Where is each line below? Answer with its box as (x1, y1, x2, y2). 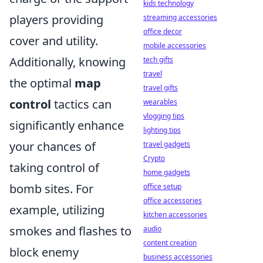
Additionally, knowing (9, 54, 126, 70)
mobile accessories (143, 41, 206, 50)
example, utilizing (9, 202, 104, 218)
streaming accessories (143, 12, 217, 22)
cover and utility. (9, 33, 98, 49)
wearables (143, 97, 177, 107)
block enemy (9, 244, 79, 261)
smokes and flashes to (9, 223, 131, 240)
